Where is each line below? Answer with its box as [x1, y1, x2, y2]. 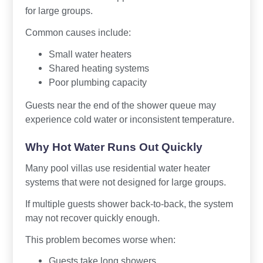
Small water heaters [48, 48, 131, 59]
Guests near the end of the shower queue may [25, 99, 216, 110]
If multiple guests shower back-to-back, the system [25, 198, 233, 209]
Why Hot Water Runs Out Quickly [25, 140, 203, 153]
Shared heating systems [48, 62, 149, 73]
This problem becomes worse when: [25, 234, 176, 245]
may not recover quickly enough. [25, 212, 160, 223]
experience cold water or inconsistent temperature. [25, 113, 234, 124]
